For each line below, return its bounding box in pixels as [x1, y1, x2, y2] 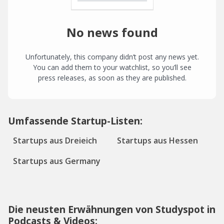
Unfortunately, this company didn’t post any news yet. [25, 52, 199, 62]
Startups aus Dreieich [13, 135, 97, 146]
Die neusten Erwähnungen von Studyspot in [8, 202, 215, 216]
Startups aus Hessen [117, 135, 198, 146]
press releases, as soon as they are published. [37, 73, 186, 83]
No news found [66, 24, 158, 41]
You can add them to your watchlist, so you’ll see [32, 62, 191, 72]
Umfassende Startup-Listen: [8, 114, 142, 128]
